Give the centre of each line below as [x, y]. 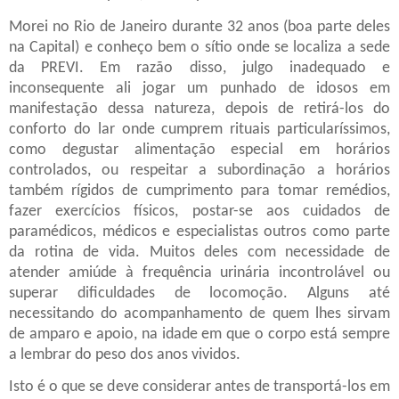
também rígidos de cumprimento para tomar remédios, [199, 191]
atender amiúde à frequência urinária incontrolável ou [199, 273]
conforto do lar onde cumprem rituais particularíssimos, [199, 129]
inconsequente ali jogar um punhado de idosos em [199, 88]
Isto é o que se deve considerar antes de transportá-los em [199, 387]
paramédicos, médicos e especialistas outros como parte [199, 232]
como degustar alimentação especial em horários [199, 150]
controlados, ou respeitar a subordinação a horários [199, 170]
